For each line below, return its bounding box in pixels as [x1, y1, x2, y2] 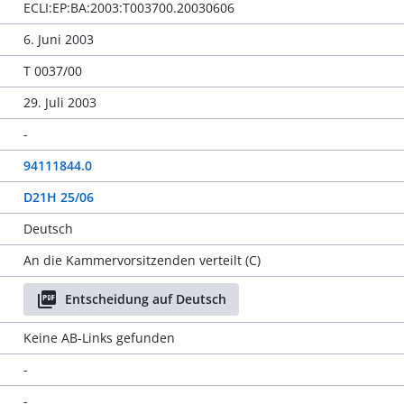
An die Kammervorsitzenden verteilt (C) [23, 252, 261, 269]
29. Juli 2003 [23, 94, 96, 111]
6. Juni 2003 [23, 31, 94, 48]
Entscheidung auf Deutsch [64, 290, 226, 308]
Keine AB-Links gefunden [23, 329, 175, 346]
